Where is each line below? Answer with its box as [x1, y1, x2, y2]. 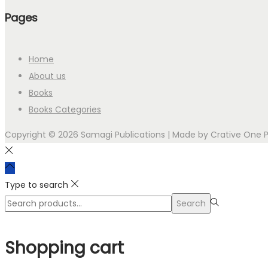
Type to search [5, 179, 68, 191]
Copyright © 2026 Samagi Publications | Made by [5, 129, 211, 141]
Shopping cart [5, 236, 124, 260]
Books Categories [29, 103, 101, 116]
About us [29, 70, 66, 83]
